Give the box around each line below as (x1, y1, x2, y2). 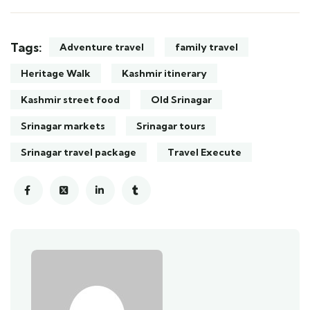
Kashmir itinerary (122, 67, 207, 80)
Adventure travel (60, 41, 144, 53)
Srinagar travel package (21, 146, 136, 158)
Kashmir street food (21, 93, 120, 106)
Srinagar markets (21, 120, 105, 132)
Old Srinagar (151, 93, 212, 106)
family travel (175, 41, 238, 53)
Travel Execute (167, 146, 241, 158)
